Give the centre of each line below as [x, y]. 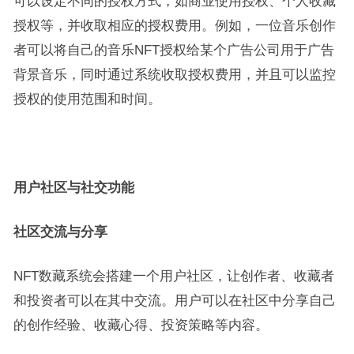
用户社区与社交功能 [73, 187]
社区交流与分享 [60, 232]
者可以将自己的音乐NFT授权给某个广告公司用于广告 [173, 50]
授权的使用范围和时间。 [87, 99]
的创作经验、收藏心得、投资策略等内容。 [141, 325]
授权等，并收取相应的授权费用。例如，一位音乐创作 [174, 25]
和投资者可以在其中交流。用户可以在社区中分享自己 [174, 300]
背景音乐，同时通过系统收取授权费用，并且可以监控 [174, 74]
